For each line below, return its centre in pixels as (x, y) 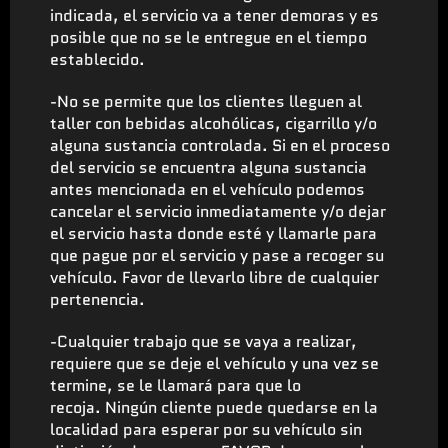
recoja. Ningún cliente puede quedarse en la (214, 407)
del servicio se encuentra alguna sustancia (208, 167)
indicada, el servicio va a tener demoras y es (214, 15)
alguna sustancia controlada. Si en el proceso (220, 145)
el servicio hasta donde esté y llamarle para (213, 233)
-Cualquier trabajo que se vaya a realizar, (203, 341)
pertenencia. (97, 299)
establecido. (97, 59)
